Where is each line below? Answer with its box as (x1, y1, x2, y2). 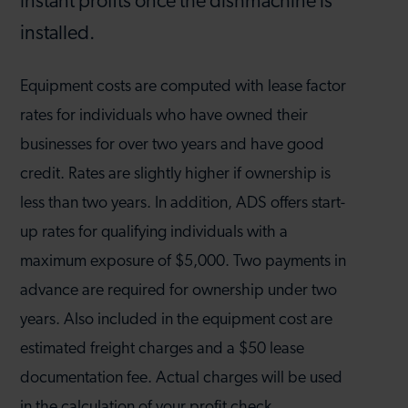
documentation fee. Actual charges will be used (20, 369, 343, 387)
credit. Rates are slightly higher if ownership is (20, 165, 331, 183)
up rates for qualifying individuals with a (20, 223, 289, 241)
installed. (20, 23, 96, 45)
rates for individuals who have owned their (20, 107, 309, 125)
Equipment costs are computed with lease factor (20, 77, 347, 96)
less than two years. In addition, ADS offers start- (20, 194, 346, 212)
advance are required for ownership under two (20, 281, 338, 300)
